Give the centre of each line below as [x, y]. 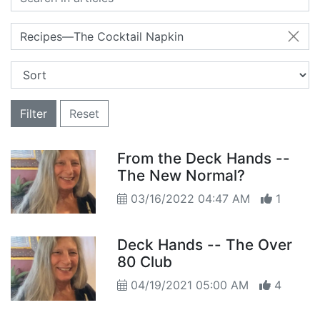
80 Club [145, 262]
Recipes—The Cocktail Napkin [102, 36]
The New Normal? [181, 175]
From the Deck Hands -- [204, 158]
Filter [34, 114]
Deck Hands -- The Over [205, 245]
